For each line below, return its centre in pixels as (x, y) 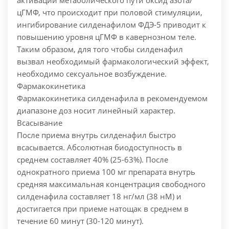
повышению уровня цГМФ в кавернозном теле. (107, 37)
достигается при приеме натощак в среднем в (103, 209)
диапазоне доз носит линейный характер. (96, 111)
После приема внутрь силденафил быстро (96, 135)
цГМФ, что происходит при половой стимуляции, (110, 13)
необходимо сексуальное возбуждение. (92, 74)
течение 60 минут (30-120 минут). (80, 221)
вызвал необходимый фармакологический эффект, (113, 62)
